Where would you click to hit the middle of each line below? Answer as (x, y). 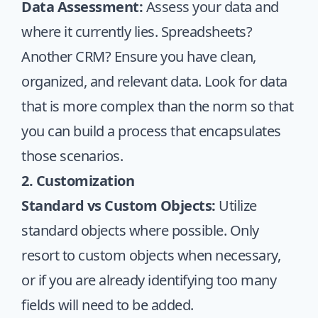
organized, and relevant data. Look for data (154, 81)
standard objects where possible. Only (140, 230)
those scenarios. (72, 156)
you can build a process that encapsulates (151, 131)
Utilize (236, 205)
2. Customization (78, 181)
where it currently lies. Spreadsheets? (137, 32)
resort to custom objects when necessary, (151, 255)
